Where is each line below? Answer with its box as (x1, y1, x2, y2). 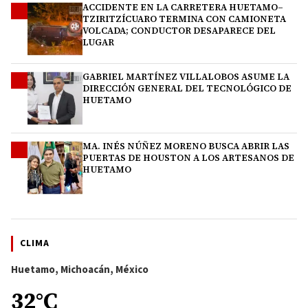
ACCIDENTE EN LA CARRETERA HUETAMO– (82, 1, 283, 14)
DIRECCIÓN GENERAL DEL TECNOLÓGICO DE (82, 82, 291, 95)
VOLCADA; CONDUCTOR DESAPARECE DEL (82, 25, 276, 37)
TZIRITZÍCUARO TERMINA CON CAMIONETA (82, 13, 286, 25)
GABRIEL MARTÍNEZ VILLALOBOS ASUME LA (82, 71, 289, 83)
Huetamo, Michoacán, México (11, 263, 148, 278)
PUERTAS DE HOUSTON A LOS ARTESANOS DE (82, 152, 294, 164)
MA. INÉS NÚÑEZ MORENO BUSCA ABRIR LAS (82, 140, 289, 153)
